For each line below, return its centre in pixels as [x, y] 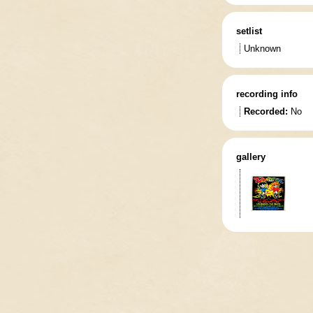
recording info [267, 94]
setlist [249, 31]
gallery [250, 157]
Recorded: [265, 111]
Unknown [262, 49]
